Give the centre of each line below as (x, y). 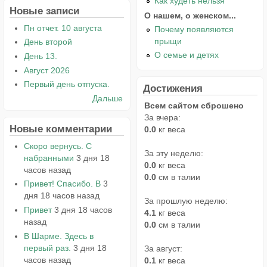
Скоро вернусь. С (58, 146)
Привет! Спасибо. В (62, 184)
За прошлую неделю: (186, 201)
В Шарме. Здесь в (58, 236)
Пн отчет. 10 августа (63, 28)
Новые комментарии (61, 128)
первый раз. (47, 248)
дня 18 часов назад (61, 196)
